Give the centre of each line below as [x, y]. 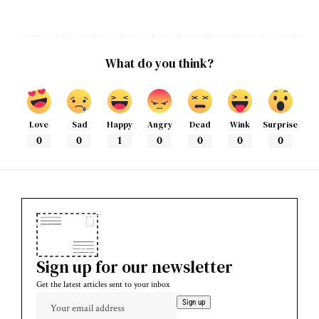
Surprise [280, 125]
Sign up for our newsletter [135, 267]
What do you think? [159, 64]
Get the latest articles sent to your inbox [103, 284]
